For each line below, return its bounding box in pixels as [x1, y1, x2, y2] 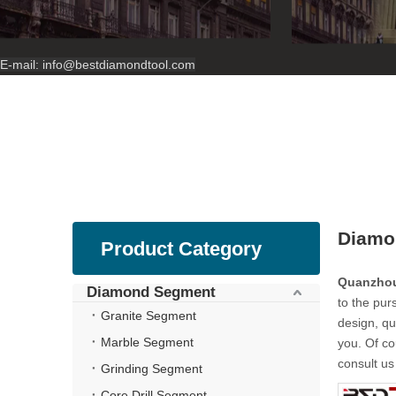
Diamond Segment [87, 284, 216, 301]
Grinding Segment [101, 362, 202, 376]
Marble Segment [101, 335, 194, 349]
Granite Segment [101, 308, 196, 323]
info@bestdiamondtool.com [42, 57, 195, 72]
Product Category [101, 238, 262, 260]
